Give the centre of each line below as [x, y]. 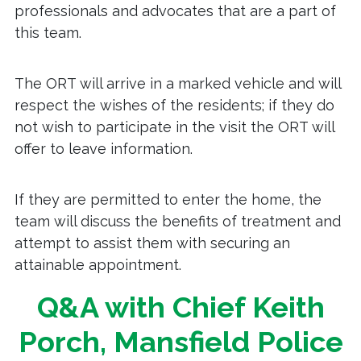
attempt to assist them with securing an [152, 243]
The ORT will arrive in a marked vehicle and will [178, 84]
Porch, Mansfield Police [180, 342]
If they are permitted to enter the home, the [168, 200]
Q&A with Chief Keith [180, 307]
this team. [48, 33]
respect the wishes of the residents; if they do [174, 106]
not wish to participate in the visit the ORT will [174, 127]
